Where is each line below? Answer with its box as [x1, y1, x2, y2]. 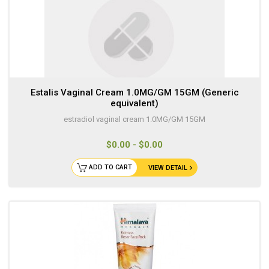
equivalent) [110, 98, 159, 109]
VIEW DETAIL [148, 164, 187, 172]
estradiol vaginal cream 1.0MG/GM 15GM [64, 115, 205, 124]
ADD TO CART [89, 163, 132, 172]
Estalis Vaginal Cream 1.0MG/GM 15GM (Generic [30, 87, 239, 98]
